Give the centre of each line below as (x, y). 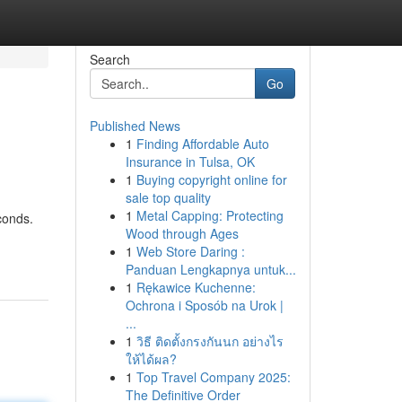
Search (109, 59)
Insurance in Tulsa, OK (190, 162)
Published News (135, 126)
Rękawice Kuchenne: (196, 287)
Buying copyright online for (211, 179)
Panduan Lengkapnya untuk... (210, 269)
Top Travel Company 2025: (213, 377)
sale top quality (168, 197)
